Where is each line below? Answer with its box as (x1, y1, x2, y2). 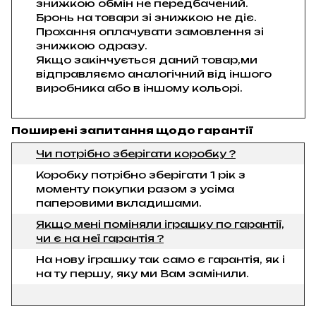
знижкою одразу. (36, 39, 147, 51)
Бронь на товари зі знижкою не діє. (36, 11, 260, 23)
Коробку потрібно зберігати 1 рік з (36, 168, 245, 181)
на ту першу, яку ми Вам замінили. (36, 267, 249, 279)
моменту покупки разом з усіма (36, 182, 234, 195)
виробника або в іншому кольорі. (36, 81, 243, 94)
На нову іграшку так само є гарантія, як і (36, 253, 285, 265)
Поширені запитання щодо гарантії (11, 123, 253, 136)
